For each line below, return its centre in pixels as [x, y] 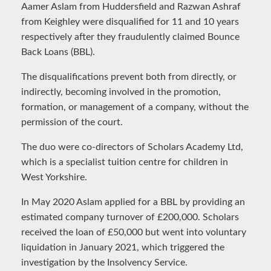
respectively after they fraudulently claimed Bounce [130, 37]
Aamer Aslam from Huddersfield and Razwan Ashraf [131, 7]
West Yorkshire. [54, 177]
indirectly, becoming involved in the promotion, [121, 92]
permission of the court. [72, 122]
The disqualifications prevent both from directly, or [129, 77]
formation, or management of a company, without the [135, 107]
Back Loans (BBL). [58, 52]
